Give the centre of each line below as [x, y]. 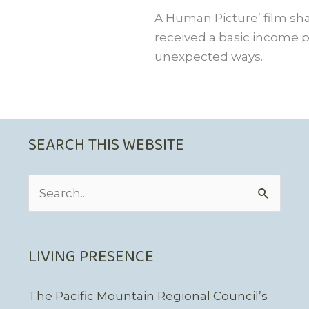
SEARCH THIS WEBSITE [106, 146]
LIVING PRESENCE [91, 257]
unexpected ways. [209, 56]
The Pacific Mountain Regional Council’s [148, 296]
